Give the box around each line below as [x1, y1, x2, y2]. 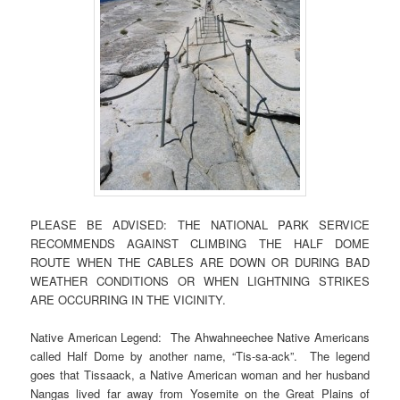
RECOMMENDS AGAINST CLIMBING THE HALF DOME [30, 235, 370, 253]
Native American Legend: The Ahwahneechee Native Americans [30, 329, 370, 346]
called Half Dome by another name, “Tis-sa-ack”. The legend [30, 347, 370, 365]
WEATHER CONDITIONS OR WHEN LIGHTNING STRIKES [30, 272, 370, 290]
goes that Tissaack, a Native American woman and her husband [30, 366, 370, 384]
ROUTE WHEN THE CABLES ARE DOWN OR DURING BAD [30, 254, 370, 271]
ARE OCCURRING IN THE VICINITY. [30, 291, 227, 309]
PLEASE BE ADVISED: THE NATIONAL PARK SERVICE [30, 216, 370, 234]
